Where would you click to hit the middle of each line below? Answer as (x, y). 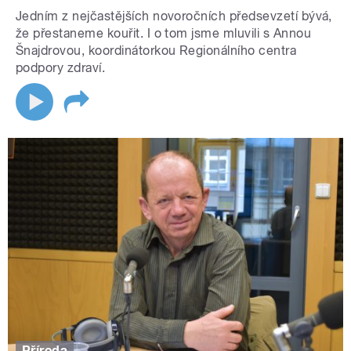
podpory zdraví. (61, 68)
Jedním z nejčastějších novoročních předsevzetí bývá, (174, 16)
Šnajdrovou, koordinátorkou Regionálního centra (156, 51)
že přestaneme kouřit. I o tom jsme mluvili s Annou (164, 34)
